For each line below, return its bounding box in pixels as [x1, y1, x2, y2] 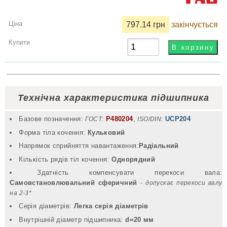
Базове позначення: [19, 115, 84, 123]
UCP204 [165, 115, 191, 123]
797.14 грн [126, 20, 166, 29]
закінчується [169, 20, 218, 29]
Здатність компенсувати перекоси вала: [37, 168, 222, 176]
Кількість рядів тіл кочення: [19, 155, 112, 163]
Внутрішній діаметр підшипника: [19, 215, 126, 223]
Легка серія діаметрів [73, 202, 148, 210]
